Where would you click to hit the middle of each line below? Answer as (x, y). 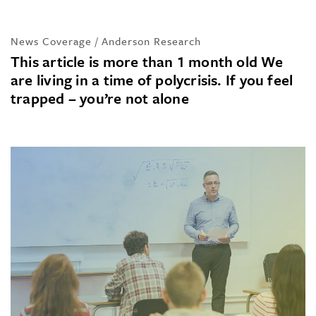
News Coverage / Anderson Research (106, 41)
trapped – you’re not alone (100, 98)
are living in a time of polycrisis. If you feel (152, 79)
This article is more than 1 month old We (147, 61)
